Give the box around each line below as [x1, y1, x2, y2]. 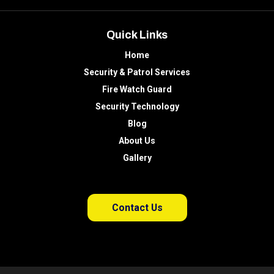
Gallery [122, 153, 152, 163]
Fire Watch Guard [102, 84, 172, 95]
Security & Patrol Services [84, 67, 190, 78]
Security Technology [95, 102, 179, 112]
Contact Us [111, 202, 163, 214]
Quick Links [106, 29, 168, 42]
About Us [119, 136, 155, 146]
